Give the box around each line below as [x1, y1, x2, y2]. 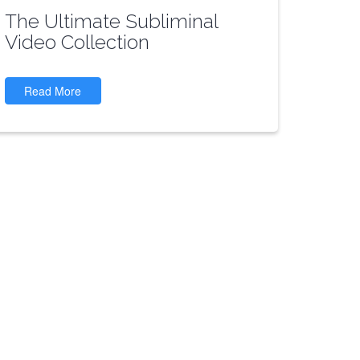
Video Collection [4, 31, 149, 54]
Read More [24, 83, 82, 99]
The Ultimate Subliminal [4, 10, 218, 33]
